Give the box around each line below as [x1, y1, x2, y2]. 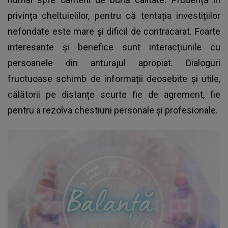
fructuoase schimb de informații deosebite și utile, [8, 73, 220, 84]
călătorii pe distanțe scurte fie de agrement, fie [8, 89, 220, 100]
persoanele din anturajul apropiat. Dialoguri [8, 57, 220, 68]
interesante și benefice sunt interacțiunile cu [8, 41, 220, 52]
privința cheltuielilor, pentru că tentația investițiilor [8, 10, 220, 21]
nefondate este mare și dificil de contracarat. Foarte [8, 25, 220, 37]
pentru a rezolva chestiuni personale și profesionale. [8, 104, 218, 116]
